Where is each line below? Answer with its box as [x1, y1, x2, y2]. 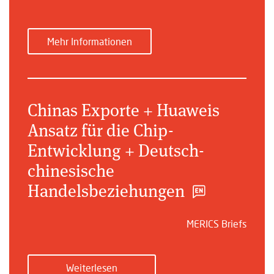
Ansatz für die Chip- [28, 117, 174, 141]
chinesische [28, 158, 114, 182]
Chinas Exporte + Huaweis [28, 97, 220, 121]
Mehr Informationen [47, 35, 132, 47]
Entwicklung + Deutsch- [28, 138, 204, 161]
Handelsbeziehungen [28, 178, 185, 202]
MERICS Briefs [187, 218, 246, 230]
